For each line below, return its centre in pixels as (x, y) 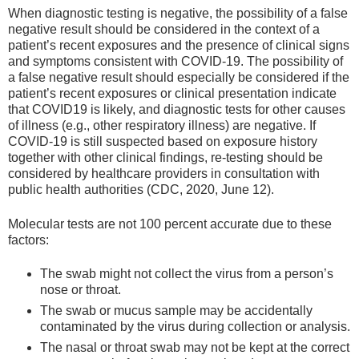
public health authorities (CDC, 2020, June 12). (141, 190)
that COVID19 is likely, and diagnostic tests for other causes (177, 110)
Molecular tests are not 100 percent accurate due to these (170, 224)
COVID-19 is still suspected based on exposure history (163, 142)
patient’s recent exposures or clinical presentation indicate (172, 94)
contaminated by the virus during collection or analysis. (195, 326)
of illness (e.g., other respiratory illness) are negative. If (162, 126)
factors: (28, 240)
